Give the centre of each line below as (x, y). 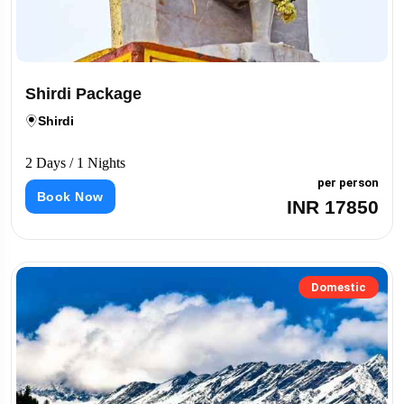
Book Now (70, 197)
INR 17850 (333, 207)
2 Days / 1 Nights (75, 163)
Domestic (339, 288)
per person (348, 183)
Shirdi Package (83, 94)
